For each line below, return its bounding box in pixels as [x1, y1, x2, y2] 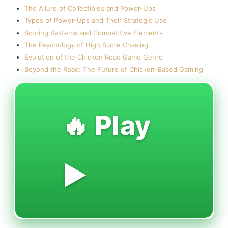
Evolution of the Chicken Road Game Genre [24, 53, 163, 62]
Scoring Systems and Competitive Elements [24, 28, 163, 37]
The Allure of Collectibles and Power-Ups [24, 4, 156, 13]
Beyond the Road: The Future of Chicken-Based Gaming [24, 65, 203, 74]
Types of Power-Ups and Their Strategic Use [24, 16, 167, 25]
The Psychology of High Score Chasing [24, 41, 148, 49]
